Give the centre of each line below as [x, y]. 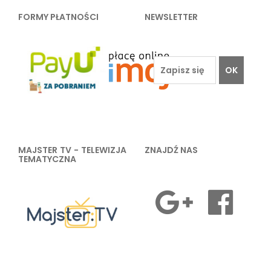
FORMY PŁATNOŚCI [58, 17]
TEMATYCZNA [47, 159]
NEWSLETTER [171, 17]
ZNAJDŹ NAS [171, 150]
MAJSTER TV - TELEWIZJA [72, 150]
